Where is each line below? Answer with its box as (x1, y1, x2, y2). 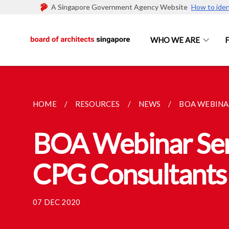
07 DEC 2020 (33, 197, 81, 207)
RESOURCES (75, 99, 120, 108)
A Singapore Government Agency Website (51, 3, 191, 11)
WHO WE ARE (150, 35, 200, 44)
